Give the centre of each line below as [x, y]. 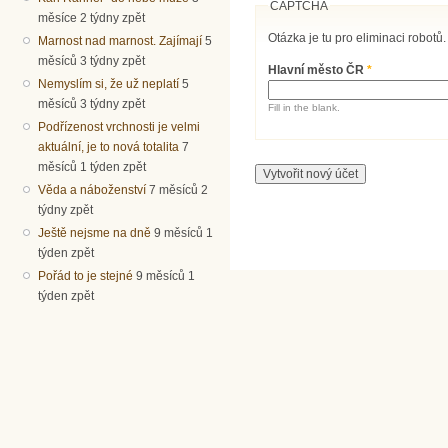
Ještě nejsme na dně [95, 232]
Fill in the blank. [304, 107]
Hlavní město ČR [318, 69]
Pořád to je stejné [86, 275]
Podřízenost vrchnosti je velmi [119, 126]
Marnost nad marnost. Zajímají [120, 40]
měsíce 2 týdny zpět [92, 17]
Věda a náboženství [92, 189]
